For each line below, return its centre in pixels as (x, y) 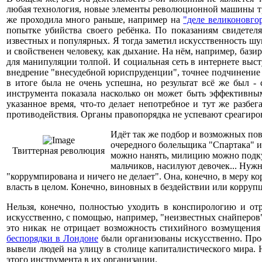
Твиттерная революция (58, 151)
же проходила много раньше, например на (95, 20)
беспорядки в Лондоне (52, 238)
